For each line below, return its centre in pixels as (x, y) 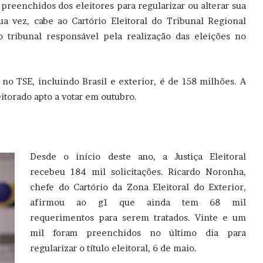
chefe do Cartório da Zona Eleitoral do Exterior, (138, 187)
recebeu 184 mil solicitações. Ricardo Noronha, (138, 172)
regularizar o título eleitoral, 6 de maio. (114, 248)
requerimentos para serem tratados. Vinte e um (138, 218)
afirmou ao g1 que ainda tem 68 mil (138, 203)
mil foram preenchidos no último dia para (138, 233)
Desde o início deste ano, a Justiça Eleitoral (138, 157)
